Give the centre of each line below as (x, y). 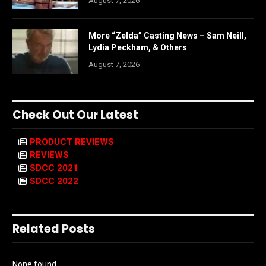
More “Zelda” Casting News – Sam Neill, (167, 36)
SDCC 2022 (54, 181)
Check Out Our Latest (75, 115)
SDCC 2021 (54, 168)
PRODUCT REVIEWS (72, 142)
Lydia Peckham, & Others (138, 48)
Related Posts (54, 229)
